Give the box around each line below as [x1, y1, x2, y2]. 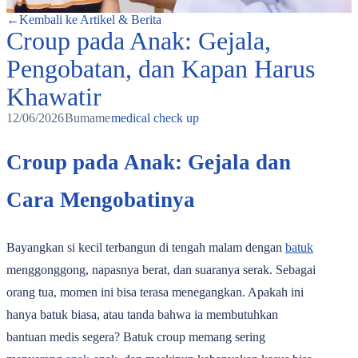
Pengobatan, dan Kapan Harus [6, 54, 315, 84]
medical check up [111, 111, 199, 125]
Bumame [65, 111, 110, 125]
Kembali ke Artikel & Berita [19, 13, 161, 27]
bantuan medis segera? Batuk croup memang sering [6, 330, 265, 344]
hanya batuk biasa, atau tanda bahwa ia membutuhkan [6, 308, 278, 321]
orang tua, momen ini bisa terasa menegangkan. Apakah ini [6, 285, 304, 299]
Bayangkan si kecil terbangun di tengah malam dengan [6, 241, 285, 254]
